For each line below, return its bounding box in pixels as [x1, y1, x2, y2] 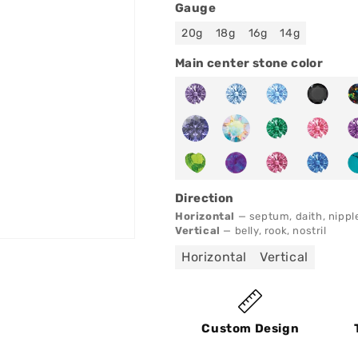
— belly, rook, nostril [220, 224, 327, 237]
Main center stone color [175, 55, 324, 70]
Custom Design [201, 320, 300, 336]
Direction [175, 190, 234, 205]
